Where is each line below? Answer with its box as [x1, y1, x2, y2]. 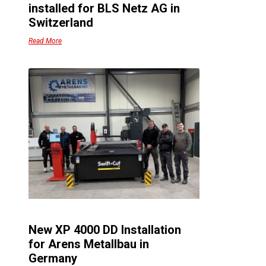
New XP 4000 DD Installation [28, 223, 182, 237]
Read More [28, 36, 62, 45]
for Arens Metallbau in [28, 237, 150, 252]
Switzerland [28, 15, 94, 30]
